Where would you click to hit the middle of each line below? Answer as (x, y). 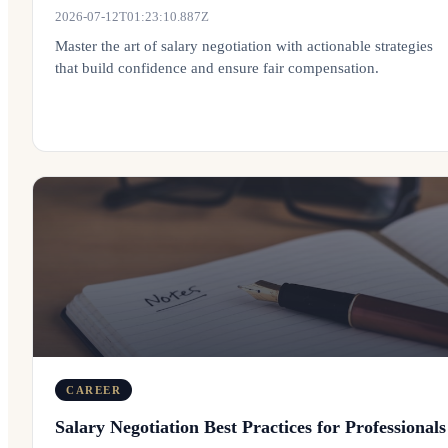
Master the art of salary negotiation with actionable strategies (244, 46)
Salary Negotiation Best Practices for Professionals (250, 427)
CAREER (94, 390)
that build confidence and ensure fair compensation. (217, 68)
